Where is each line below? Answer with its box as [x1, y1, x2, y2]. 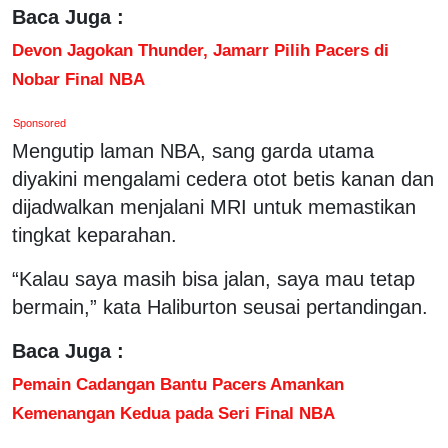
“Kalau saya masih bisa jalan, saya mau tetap [12, 267, 415, 290]
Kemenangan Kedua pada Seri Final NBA [12, 402, 335, 423]
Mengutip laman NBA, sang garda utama [12, 139, 374, 162]
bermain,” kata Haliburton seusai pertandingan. [12, 295, 428, 318]
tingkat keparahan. [12, 223, 177, 246]
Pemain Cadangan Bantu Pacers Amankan [12, 373, 344, 394]
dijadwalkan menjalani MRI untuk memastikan [12, 195, 416, 218]
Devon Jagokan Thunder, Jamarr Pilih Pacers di [12, 39, 389, 60]
